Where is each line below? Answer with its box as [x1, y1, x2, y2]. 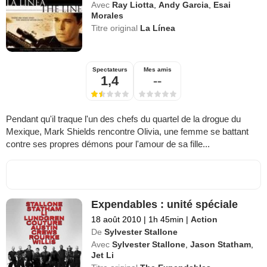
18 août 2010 [91, 215, 142, 225]
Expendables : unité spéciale [91, 198, 238, 211]
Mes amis [143, 66, 172, 73]
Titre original [91, 23, 141, 33]
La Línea [140, 23, 176, 33]
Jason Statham [190, 240, 252, 250]
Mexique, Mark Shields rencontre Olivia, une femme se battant [6, 126, 249, 137]
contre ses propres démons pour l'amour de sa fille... [6, 139, 210, 150]
